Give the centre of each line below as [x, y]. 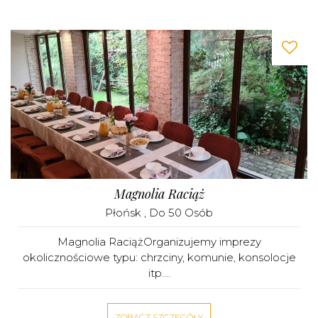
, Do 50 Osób [179, 213]
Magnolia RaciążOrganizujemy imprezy [159, 242]
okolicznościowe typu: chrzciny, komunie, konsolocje [159, 257]
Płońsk [125, 213]
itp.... [159, 273]
